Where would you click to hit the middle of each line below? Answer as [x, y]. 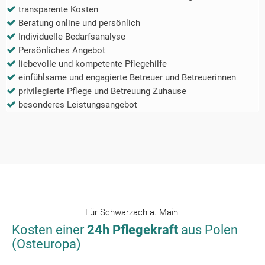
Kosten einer [49, 230]
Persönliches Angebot [62, 51]
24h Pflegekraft [132, 230]
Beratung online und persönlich [79, 23]
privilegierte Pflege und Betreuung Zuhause [102, 91]
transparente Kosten [58, 10]
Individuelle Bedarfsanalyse [72, 37]
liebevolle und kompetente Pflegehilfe [93, 64]
